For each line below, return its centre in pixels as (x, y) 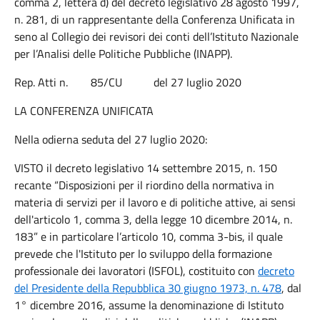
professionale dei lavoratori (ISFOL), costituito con (136, 271)
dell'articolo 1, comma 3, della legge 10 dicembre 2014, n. (153, 219)
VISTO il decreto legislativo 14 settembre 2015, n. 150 (146, 168)
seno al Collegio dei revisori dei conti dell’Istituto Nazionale (156, 36)
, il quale (262, 236)
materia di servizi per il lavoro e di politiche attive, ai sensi (155, 202)
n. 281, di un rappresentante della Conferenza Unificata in (155, 19)
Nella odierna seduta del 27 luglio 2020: (111, 139)
